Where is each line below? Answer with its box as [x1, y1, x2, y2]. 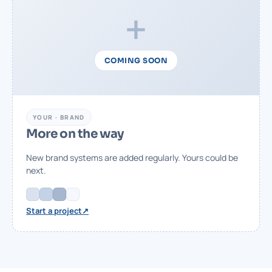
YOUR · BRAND [33, 113, 85, 122]
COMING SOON [104, 56, 168, 66]
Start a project [26, 205, 82, 217]
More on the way [26, 126, 124, 142]
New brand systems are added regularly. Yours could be [26, 152, 238, 164]
